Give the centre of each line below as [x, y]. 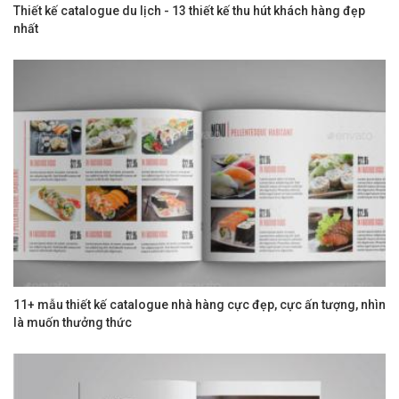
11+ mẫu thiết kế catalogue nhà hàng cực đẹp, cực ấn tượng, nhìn [199, 304]
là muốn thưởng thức [73, 322]
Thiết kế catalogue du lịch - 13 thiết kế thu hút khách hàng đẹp [189, 10]
